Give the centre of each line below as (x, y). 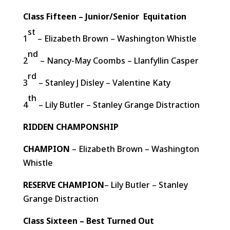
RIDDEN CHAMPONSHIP (71, 127)
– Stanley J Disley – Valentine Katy (103, 83)
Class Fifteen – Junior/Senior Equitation (104, 16)
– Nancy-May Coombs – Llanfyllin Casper (118, 61)
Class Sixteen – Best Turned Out (88, 221)
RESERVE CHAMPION (63, 185)
